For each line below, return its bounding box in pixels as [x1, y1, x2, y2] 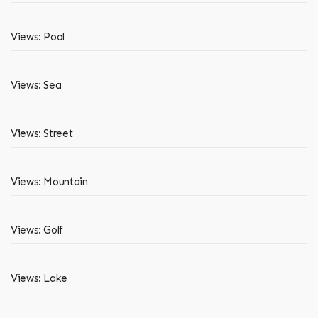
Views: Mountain [11, 175, 88, 189]
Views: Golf [11, 224, 63, 237]
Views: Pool [11, 31, 65, 44]
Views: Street [11, 127, 73, 141]
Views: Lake [11, 272, 67, 285]
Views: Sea [11, 79, 62, 92]
